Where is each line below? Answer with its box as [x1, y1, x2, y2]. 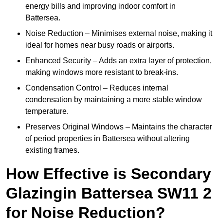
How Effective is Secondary [6, 165, 211, 183]
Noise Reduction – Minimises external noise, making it [25, 29, 212, 38]
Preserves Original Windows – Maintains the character [25, 123, 212, 131]
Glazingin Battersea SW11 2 [6, 184, 212, 202]
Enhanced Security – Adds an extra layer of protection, [25, 56, 212, 65]
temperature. [25, 107, 69, 116]
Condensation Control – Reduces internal [25, 84, 168, 92]
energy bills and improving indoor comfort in [25, 2, 176, 11]
